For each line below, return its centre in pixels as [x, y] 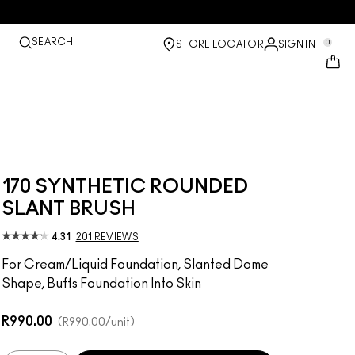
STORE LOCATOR [219, 44]
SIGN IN [296, 44]
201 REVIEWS [107, 237]
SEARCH [52, 42]
